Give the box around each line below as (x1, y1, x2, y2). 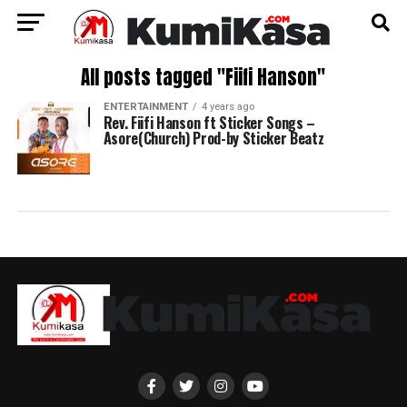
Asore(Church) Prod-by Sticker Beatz (103, 127, 324, 149)
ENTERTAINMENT (103, 101, 188, 113)
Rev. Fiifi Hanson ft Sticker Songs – (103, 112, 316, 134)
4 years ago (201, 101, 254, 113)
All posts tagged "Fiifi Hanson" (81, 64, 326, 92)
